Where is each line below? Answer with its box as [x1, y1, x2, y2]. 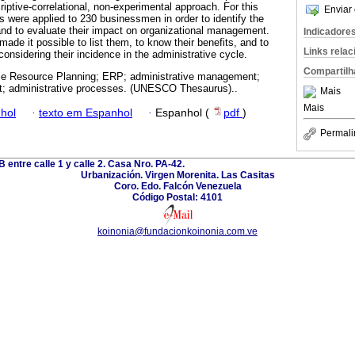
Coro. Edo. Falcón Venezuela [113, 180, 242, 192]
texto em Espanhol [39, 106, 132, 119]
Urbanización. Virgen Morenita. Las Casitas [80, 169, 275, 181]
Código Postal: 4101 [132, 191, 223, 203]
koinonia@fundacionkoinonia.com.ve [97, 225, 258, 237]
